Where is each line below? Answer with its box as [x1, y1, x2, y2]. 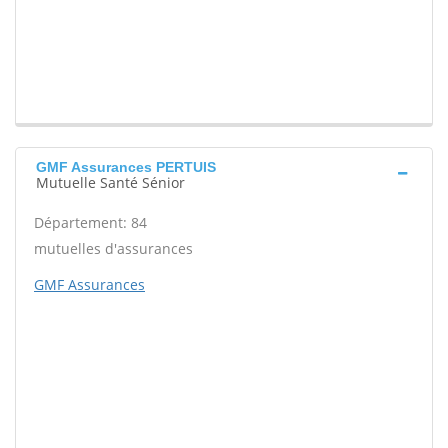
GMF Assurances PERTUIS [36, 159, 216, 176]
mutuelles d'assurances [34, 239, 193, 259]
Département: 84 [34, 213, 147, 233]
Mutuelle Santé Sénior [36, 173, 185, 193]
